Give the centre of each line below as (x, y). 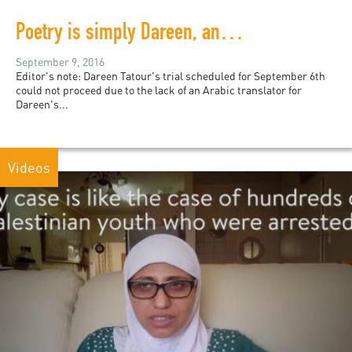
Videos (29, 168)
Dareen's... (42, 104)
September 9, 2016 (60, 62)
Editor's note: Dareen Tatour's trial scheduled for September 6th (170, 76)
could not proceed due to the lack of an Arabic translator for (159, 90)
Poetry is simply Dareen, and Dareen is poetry (232, 35)
